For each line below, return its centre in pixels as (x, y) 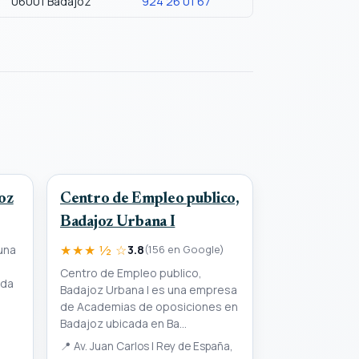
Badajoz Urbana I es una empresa (149, 289)
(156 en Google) (184, 249)
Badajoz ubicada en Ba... (123, 323)
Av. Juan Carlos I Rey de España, (152, 346)
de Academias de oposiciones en (149, 306)
